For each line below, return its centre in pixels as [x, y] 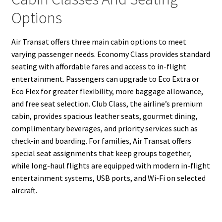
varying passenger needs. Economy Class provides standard [111, 54]
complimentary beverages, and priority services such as [104, 128]
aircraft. [24, 190]
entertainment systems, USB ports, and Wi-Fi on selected [108, 178]
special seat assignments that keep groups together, [101, 153]
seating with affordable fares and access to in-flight [99, 66]
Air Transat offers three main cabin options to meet [99, 41]
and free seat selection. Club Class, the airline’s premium [107, 103]
